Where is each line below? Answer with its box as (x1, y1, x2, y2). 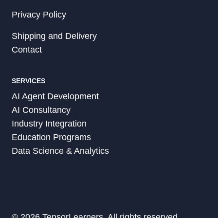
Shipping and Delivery (12, 31, 97, 41)
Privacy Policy (12, 9, 66, 19)
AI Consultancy (12, 105, 71, 115)
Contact (12, 44, 42, 54)
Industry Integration (12, 118, 87, 128)
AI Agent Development (12, 91, 99, 101)
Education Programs (12, 132, 91, 142)
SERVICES (12, 76, 45, 85)
